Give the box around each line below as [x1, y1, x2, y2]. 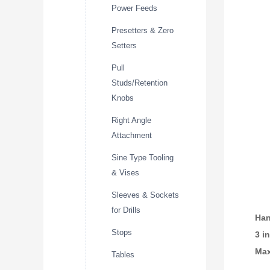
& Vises [111, 168, 139, 177]
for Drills [111, 205, 140, 215]
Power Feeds [111, 3, 157, 13]
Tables [111, 250, 134, 259]
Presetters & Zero [111, 25, 174, 35]
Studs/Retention [111, 78, 168, 87]
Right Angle [111, 115, 151, 125]
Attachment [111, 130, 152, 140]
